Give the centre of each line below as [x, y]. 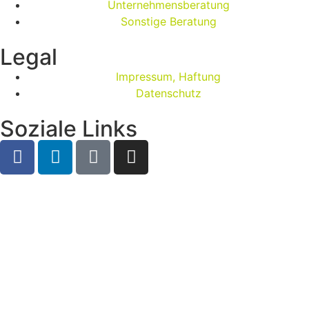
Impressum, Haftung [168, 76]
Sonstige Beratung [168, 21]
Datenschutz [168, 93]
